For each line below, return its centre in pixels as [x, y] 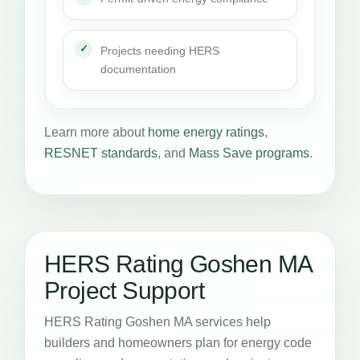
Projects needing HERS [160, 50]
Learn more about [96, 132]
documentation [138, 69]
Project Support [124, 290]
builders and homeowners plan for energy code [178, 342]
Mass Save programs [249, 153]
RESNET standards [101, 153]
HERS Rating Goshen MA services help [157, 321]
